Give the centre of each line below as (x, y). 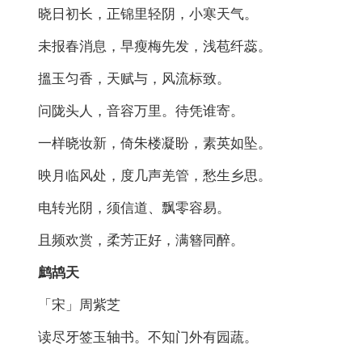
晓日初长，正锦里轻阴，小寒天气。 (135, 14)
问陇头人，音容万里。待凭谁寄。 (128, 111)
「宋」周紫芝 (66, 305)
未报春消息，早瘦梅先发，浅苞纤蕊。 (141, 46)
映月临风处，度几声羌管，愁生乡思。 (141, 175)
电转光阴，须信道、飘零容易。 (121, 208)
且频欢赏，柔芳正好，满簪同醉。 (128, 240)
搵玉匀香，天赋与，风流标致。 (121, 78)
